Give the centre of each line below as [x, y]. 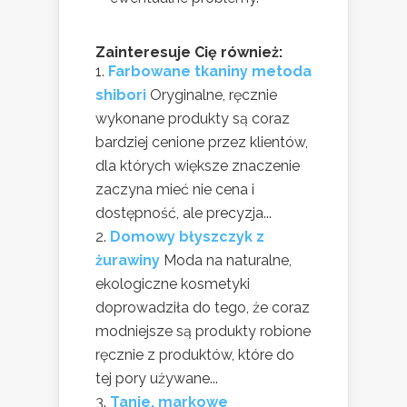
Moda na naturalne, [228, 260]
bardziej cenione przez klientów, [202, 142]
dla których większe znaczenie [198, 165]
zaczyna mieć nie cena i [175, 189]
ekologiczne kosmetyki [173, 283]
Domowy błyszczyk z [187, 236]
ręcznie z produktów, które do [195, 354]
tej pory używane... [157, 378]
